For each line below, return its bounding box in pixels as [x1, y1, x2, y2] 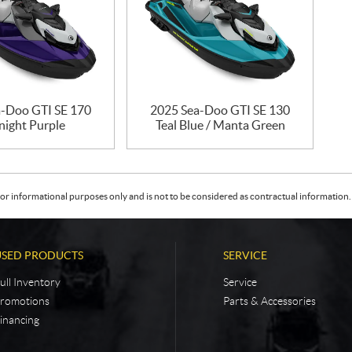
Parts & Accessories [223, 295, 316, 307]
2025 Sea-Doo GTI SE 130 [150, 103, 291, 117]
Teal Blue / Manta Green [155, 118, 285, 132]
